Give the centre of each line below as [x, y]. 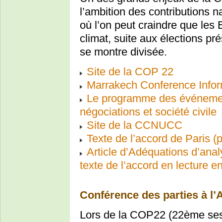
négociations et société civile [148, 111]
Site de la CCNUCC [135, 125]
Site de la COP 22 [130, 71]
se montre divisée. [123, 52]
